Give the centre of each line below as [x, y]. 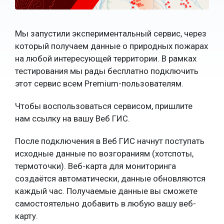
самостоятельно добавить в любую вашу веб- [105, 203]
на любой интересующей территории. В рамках [106, 58]
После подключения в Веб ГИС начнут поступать [110, 141]
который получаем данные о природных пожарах [111, 46]
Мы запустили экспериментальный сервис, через [111, 33]
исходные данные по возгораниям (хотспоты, [104, 153]
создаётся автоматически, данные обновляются [110, 178]
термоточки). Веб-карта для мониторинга [95, 166]
